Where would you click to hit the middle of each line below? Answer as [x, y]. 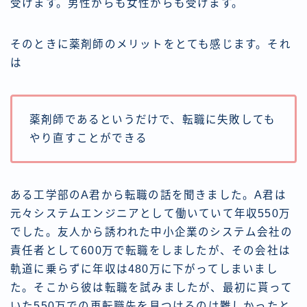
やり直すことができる [88, 138]
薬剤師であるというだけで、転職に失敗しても [153, 120]
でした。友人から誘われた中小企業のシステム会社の [151, 232]
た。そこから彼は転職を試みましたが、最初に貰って [151, 288]
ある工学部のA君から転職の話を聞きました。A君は [148, 195]
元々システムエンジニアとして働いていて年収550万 [150, 214]
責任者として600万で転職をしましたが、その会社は [151, 251]
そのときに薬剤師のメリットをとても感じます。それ [151, 45]
